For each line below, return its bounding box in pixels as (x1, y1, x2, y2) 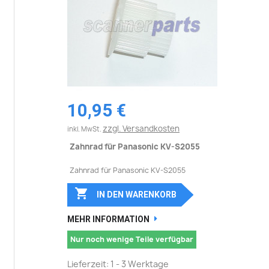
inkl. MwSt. (67, 124, 103, 133)
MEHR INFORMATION (67, 214, 150, 224)
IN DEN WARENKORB (96, 189, 177, 199)
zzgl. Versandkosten (103, 122, 180, 134)
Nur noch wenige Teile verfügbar (70, 234, 193, 244)
